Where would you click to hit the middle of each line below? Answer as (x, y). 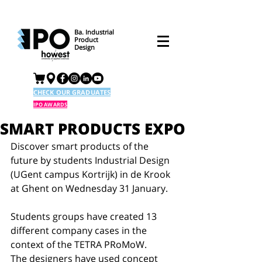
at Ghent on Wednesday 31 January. (90, 188)
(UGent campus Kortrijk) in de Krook (92, 174)
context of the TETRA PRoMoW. (80, 244)
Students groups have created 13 (85, 216)
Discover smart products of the (81, 146)
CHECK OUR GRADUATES (72, 92)
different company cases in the (80, 230)
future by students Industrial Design (91, 160)
